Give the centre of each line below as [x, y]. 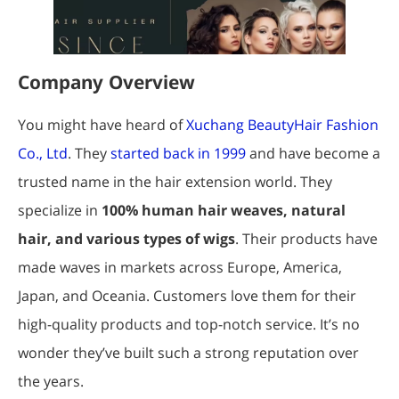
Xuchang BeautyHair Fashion [282, 125]
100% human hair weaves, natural [224, 211]
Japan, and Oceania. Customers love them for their [187, 296]
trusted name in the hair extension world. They [175, 182]
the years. [51, 382]
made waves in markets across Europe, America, [180, 268]
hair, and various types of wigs [126, 239]
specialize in [60, 211]
